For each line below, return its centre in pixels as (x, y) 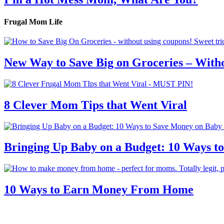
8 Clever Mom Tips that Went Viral (95, 105)
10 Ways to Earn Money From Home (99, 190)
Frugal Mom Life (33, 21)
